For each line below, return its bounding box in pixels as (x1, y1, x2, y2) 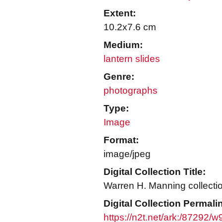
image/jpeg (104, 149, 151, 159)
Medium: (104, 40, 143, 50)
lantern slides (104, 54, 160, 64)
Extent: (104, 8, 136, 18)
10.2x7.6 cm (104, 22, 156, 32)
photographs (104, 85, 158, 96)
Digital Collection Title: (104, 166, 206, 177)
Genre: (104, 71, 134, 82)
